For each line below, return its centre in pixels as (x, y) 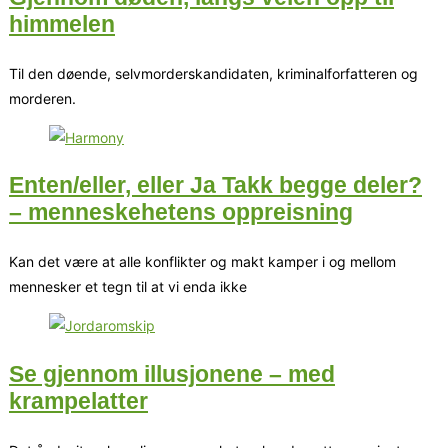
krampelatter (78, 400)
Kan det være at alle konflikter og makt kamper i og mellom (202, 262)
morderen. (42, 98)
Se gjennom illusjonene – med (172, 373)
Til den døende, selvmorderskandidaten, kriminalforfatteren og (213, 73)
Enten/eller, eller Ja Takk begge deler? (215, 185)
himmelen (62, 23)
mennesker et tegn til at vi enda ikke (128, 287)
